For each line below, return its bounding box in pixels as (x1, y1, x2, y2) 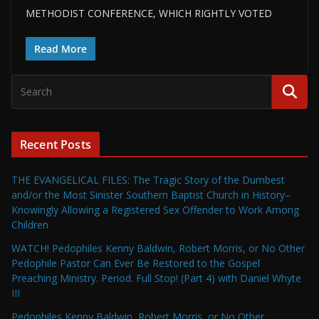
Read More (34, 41, 87, 56)
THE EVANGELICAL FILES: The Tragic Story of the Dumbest (11, 172, 285, 187)
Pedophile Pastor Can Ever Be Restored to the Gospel (11, 256, 260, 270)
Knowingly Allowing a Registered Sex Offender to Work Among (11, 202, 299, 216)
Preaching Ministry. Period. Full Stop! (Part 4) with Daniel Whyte (11, 271, 301, 285)
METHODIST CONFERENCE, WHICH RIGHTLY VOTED (26, 6, 272, 20)
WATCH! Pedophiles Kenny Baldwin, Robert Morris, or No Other (11, 241, 305, 255)
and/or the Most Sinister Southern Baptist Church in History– (11, 187, 291, 202)
